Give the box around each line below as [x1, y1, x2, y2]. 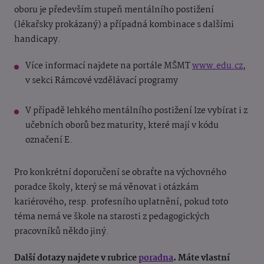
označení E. [25, 133, 72, 148]
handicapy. [14, 32, 61, 47]
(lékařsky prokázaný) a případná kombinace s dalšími [14, 18, 234, 32]
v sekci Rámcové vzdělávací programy [25, 74, 178, 88]
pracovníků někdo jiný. [14, 225, 109, 239]
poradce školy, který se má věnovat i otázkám [14, 180, 199, 195]
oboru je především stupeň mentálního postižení [14, 3, 214, 18]
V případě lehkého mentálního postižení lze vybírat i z [25, 104, 247, 118]
